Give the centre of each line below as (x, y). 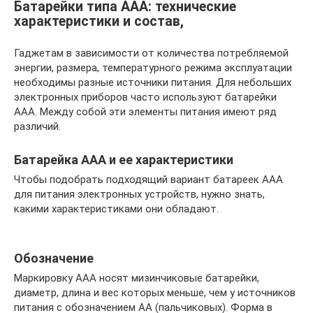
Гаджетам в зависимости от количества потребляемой (151, 53)
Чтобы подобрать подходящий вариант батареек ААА (148, 180)
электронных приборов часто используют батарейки (145, 97)
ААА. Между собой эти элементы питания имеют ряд (145, 112)
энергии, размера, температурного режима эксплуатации (153, 68)
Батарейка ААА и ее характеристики (124, 160)
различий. (37, 127)
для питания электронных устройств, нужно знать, (139, 195)
